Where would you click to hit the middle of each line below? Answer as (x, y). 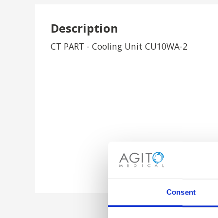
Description (84, 28)
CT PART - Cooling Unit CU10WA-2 (119, 46)
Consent (181, 192)
